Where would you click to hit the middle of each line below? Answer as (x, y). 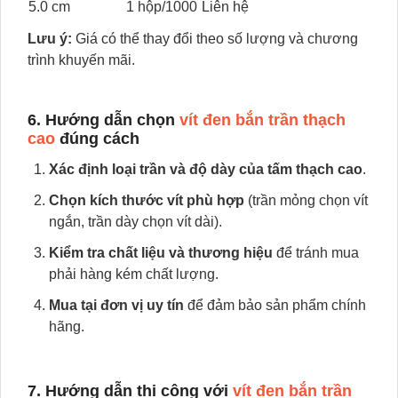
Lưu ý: (50, 39)
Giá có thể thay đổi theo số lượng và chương (215, 39)
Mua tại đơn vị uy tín (116, 305)
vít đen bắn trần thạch (263, 120)
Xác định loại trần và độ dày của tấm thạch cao (206, 169)
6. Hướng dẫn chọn (103, 120)
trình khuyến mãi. (81, 60)
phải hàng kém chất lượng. (134, 274)
